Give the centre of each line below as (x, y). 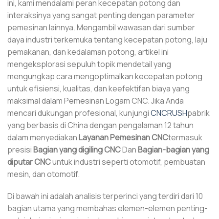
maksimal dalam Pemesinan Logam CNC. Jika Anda (96, 100)
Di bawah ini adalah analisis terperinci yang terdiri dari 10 (105, 196)
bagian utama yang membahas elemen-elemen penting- (108, 208)
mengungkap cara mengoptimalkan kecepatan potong (105, 76)
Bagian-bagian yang (174, 149)
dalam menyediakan (43, 137)
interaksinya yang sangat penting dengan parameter (101, 15)
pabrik (198, 113)
